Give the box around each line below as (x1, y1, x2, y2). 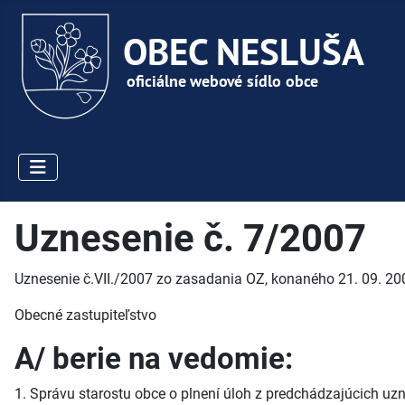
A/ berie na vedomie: (14, 341, 293, 377)
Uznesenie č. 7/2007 (14, 216, 366, 261)
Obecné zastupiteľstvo (14, 306, 156, 325)
